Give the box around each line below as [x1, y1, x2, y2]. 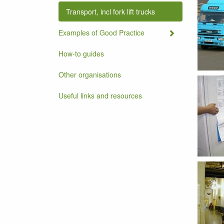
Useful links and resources [58, 90, 142, 100]
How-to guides [58, 48, 104, 58]
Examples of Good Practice [58, 27, 144, 37]
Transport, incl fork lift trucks [66, 6, 155, 16]
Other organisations [58, 69, 121, 79]
